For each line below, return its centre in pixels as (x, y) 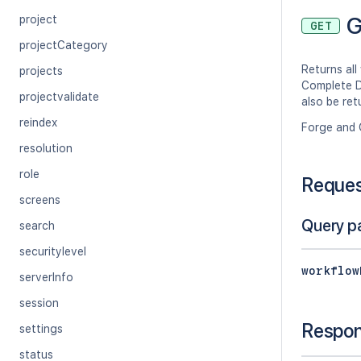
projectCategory (64, 45)
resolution (46, 148)
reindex (38, 122)
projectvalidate (59, 97)
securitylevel (53, 251)
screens (40, 200)
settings (41, 329)
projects (41, 71)
